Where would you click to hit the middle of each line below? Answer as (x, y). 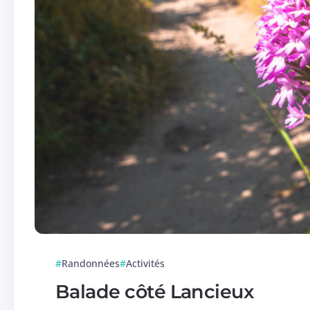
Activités (146, 263)
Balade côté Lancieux (155, 291)
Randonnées (91, 263)
